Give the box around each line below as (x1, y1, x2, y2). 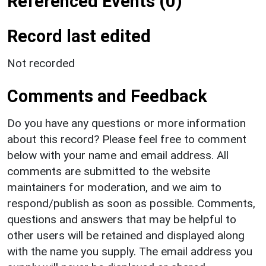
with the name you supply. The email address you (7, 244, 252, 258)
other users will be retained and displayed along (7, 228, 245, 242)
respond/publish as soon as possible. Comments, (7, 196, 255, 210)
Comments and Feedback (7, 85, 207, 106)
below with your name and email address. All (7, 148, 229, 162)
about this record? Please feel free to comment (7, 132, 246, 146)
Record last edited (7, 26, 151, 46)
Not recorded (7, 56, 75, 70)
